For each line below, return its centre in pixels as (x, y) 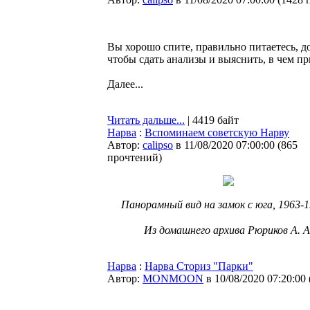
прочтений (133, 157)
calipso (158, 145)
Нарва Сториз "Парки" (199, 266)
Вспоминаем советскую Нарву (217, 133)
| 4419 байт (212, 120)
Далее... (125, 84)
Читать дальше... (146, 120)
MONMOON (173, 279)
